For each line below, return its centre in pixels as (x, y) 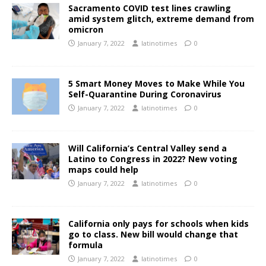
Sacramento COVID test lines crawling (150, 8)
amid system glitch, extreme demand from (161, 19)
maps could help (103, 170)
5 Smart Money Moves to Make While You (156, 84)
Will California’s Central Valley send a (148, 148)
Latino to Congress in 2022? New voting (153, 159)
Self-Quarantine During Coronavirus (145, 94)
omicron (86, 30)
